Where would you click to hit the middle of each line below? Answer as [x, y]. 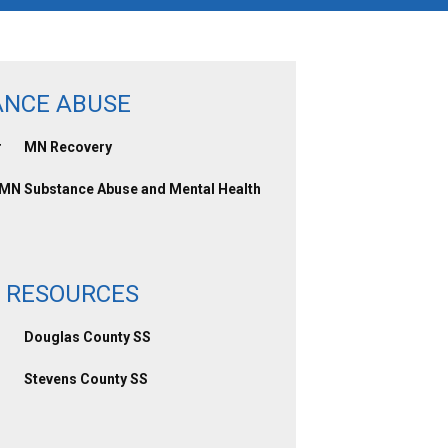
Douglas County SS [87, 337]
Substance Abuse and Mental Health [142, 189]
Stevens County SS [85, 379]
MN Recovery [67, 147]
